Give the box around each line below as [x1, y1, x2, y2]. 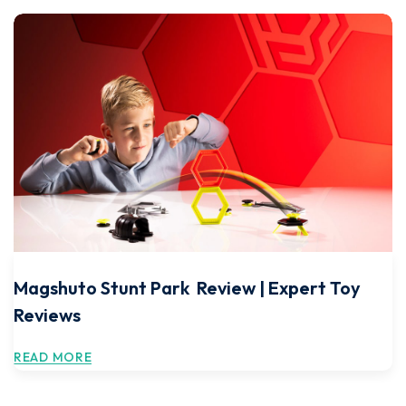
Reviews [14, 304, 81, 326]
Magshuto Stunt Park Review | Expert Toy [14, 276, 361, 299]
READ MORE [14, 349, 92, 365]
